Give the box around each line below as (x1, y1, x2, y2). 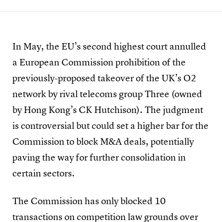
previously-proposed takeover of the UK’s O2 (12, 74, 196, 84)
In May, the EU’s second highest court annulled (12, 42, 206, 52)
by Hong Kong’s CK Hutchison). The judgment (12, 106, 203, 115)
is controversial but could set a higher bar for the (12, 121, 209, 131)
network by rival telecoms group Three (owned (12, 90, 202, 100)
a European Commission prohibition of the (12, 58, 186, 68)
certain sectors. (12, 169, 75, 179)
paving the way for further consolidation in (12, 153, 186, 163)
